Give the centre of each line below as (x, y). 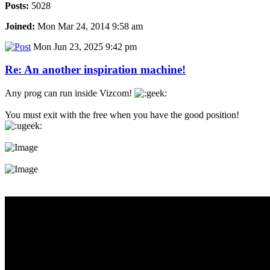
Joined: (20, 26)
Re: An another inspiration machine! (95, 70)
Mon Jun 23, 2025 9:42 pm (84, 46)
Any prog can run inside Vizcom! (70, 93)
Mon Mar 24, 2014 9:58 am (89, 26)
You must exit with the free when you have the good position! (122, 115)
